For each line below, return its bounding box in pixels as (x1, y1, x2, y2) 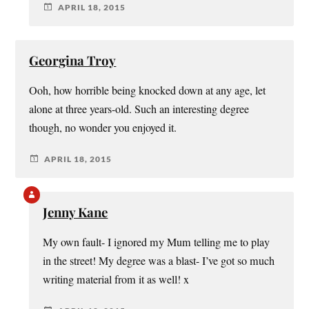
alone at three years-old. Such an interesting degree (29, 101, 250, 117)
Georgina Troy (29, 52, 117, 70)
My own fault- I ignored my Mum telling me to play (43, 235, 270, 250)
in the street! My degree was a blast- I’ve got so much (43, 253, 275, 269)
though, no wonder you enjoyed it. (29, 120, 177, 136)
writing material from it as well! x (43, 272, 190, 288)
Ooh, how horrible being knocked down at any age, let (29, 83, 266, 99)
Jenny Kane (43, 203, 108, 221)
